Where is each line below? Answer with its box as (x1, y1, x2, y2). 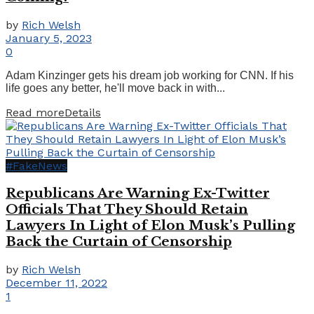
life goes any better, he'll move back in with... (6, 81, 225, 94)
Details (64, 105, 101, 119)
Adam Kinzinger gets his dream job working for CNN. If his (6, 69, 294, 81)
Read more (6, 105, 64, 119)
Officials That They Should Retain (6, 201, 248, 218)
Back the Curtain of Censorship (6, 233, 232, 250)
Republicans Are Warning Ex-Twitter (6, 185, 270, 202)
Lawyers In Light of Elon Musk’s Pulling (6, 217, 295, 234)
